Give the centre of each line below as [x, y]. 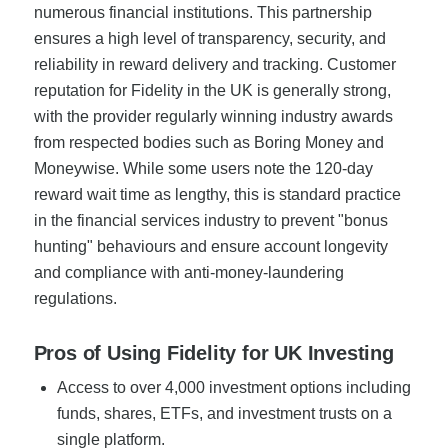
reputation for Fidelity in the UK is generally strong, [212, 90]
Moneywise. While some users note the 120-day [203, 168]
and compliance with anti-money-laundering [188, 272]
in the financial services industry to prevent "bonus [210, 220]
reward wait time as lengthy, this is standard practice [217, 194]
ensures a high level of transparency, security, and [209, 38]
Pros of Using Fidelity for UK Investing [213, 352]
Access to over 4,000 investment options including [233, 387]
